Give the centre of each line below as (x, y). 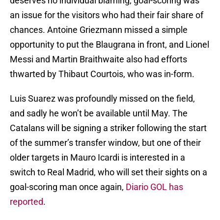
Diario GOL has (154, 187)
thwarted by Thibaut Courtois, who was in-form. (102, 74)
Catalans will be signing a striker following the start (108, 128)
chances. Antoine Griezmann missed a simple (99, 30)
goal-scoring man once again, (68, 187)
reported (27, 202)
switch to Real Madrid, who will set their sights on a (109, 172)
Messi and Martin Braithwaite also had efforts (98, 59)
